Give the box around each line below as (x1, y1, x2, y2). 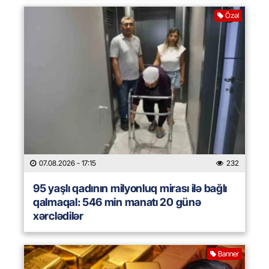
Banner (218, 249, 239, 259)
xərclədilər (33, 210, 83, 223)
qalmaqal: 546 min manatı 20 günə (33, 196, 201, 209)
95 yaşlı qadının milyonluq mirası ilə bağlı (33, 182, 228, 195)
